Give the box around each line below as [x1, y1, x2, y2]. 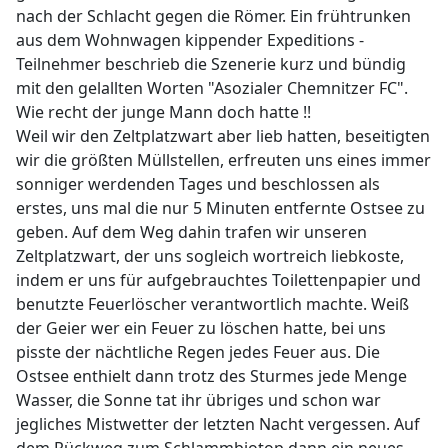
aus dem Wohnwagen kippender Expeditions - [16, 29, 364, 51]
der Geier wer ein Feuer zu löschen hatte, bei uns [16, 317, 386, 339]
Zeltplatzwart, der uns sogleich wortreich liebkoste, [16, 245, 404, 267]
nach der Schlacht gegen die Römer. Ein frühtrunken [16, 5, 411, 27]
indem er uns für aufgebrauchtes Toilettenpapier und [16, 269, 421, 291]
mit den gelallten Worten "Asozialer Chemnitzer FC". [16, 77, 408, 99]
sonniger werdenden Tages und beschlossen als [16, 173, 380, 195]
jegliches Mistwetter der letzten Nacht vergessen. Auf [16, 413, 420, 435]
